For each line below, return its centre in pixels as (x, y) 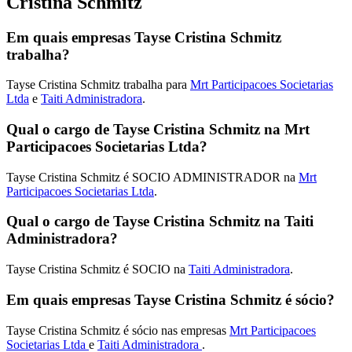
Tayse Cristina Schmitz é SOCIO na (97, 269)
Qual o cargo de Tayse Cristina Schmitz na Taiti (160, 222)
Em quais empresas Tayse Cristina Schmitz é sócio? (170, 299)
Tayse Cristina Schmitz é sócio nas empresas (118, 330)
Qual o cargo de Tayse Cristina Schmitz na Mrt (158, 129)
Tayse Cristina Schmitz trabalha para (98, 85)
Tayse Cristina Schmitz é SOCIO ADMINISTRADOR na (152, 177)
